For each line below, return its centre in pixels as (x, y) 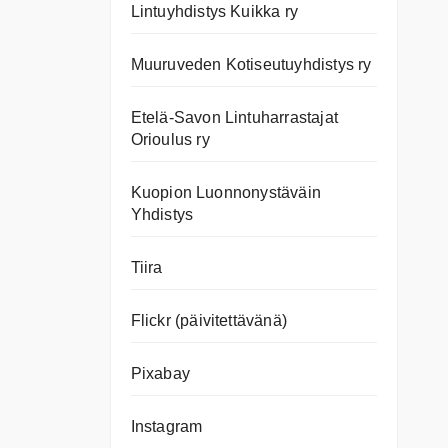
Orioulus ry (170, 140)
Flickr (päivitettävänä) (209, 321)
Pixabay (160, 374)
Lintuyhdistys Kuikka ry (214, 12)
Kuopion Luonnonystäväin (226, 193)
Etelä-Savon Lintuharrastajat (234, 118)
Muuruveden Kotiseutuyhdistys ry (251, 65)
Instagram (166, 427)
